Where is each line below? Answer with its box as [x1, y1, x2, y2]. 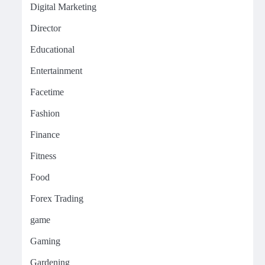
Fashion [30, 108, 60, 118]
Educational [30, 44, 75, 54]
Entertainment [30, 66, 82, 76]
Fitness [30, 151, 56, 161]
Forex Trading [30, 193, 83, 203]
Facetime [30, 87, 64, 97]
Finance [30, 130, 60, 140]
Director [30, 23, 61, 33]
